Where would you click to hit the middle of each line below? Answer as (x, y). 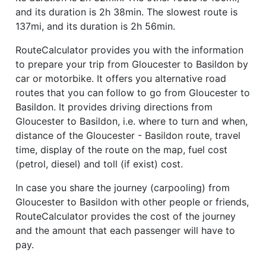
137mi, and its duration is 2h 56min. (95, 26)
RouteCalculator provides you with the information (129, 50)
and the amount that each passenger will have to (125, 230)
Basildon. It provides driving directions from (114, 107)
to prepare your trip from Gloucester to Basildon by (132, 64)
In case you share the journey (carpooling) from (123, 187)
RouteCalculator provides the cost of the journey (126, 216)
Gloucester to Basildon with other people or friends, (132, 202)
